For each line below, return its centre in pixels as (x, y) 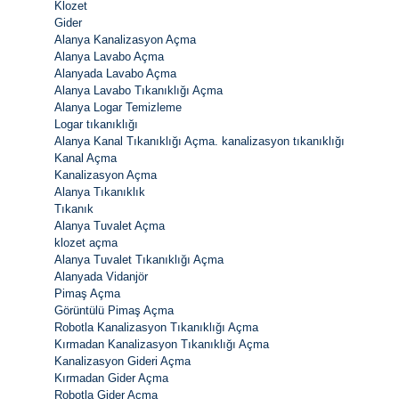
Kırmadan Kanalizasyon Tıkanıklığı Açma (162, 344)
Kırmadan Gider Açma (111, 378)
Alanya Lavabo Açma (109, 56)
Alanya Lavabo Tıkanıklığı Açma (138, 90)
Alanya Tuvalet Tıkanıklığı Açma (139, 259)
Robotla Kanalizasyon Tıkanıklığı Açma (156, 327)
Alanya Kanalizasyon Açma (125, 39)
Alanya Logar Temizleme (118, 107)
